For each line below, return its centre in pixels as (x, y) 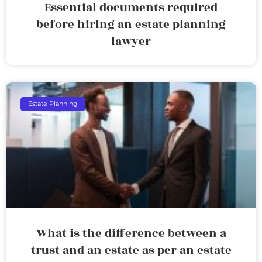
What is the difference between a (131, 233)
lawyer (131, 41)
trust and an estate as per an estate (131, 250)
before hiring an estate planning (131, 24)
